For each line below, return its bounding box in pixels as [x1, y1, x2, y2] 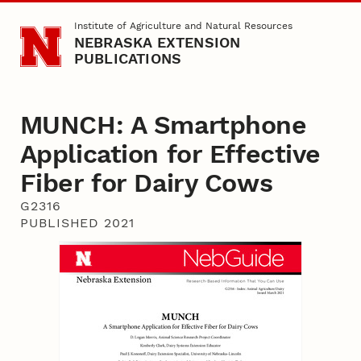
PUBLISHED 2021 [20, 215, 135, 231]
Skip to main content [18, 16, 128, 29]
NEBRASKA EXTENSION [73, 34, 241, 52]
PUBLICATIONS [73, 50, 182, 68]
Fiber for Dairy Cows [19, 168, 273, 199]
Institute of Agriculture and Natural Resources [73, 20, 293, 32]
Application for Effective [19, 139, 322, 170]
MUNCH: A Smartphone [19, 110, 307, 141]
